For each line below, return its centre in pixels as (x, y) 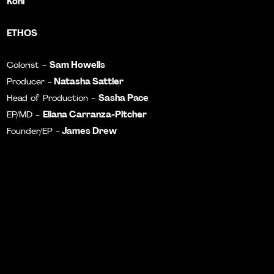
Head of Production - (53, 99)
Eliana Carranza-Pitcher (95, 114)
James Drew (89, 131)
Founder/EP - (34, 132)
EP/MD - (25, 115)
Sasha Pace (124, 98)
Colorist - (28, 66)
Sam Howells (78, 65)
